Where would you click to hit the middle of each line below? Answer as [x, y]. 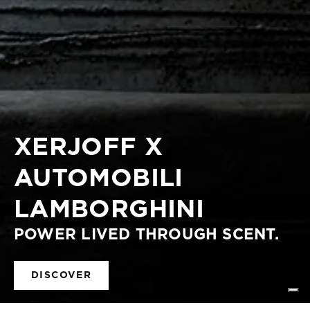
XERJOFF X [89, 147]
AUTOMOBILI [99, 179]
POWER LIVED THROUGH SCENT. [146, 235]
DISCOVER [62, 275]
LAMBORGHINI [109, 210]
